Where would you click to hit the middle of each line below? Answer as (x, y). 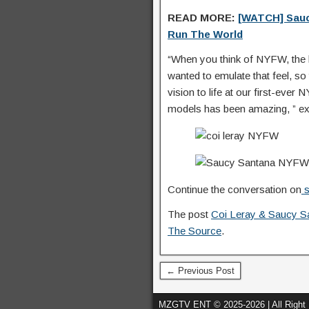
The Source (195, 231)
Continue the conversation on (235, 189)
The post (189, 214)
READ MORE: (201, 18)
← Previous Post (200, 271)
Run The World (205, 34)
